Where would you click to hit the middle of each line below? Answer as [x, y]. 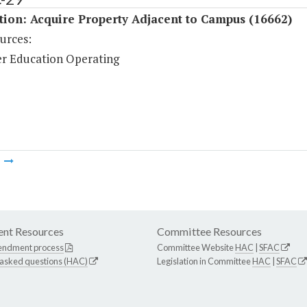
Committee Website [196, 248]
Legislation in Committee [205, 261]
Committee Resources [209, 232]
